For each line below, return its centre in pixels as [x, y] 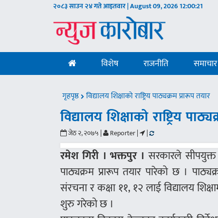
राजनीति [156, 64]
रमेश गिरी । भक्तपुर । [103, 156]
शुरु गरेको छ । [87, 204]
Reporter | [124, 133]
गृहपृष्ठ [72, 96]
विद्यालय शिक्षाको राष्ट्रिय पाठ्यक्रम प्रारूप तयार [148, 96]
